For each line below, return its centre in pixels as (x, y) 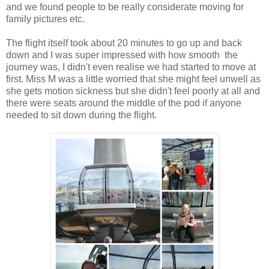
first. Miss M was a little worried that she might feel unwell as (133, 79)
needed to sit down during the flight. (81, 115)
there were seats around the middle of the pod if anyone (124, 103)
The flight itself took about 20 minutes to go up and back (124, 43)
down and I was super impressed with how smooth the (122, 55)
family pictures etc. (45, 19)
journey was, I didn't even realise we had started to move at (131, 67)
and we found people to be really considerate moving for (125, 7)
